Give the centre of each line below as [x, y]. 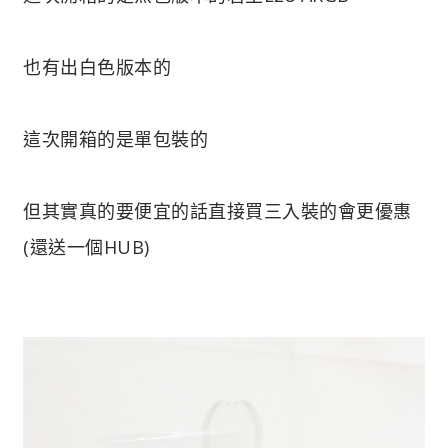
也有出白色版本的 [97, 66]
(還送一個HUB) [86, 246]
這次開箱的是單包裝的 [115, 138]
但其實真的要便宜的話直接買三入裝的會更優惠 [217, 210]
